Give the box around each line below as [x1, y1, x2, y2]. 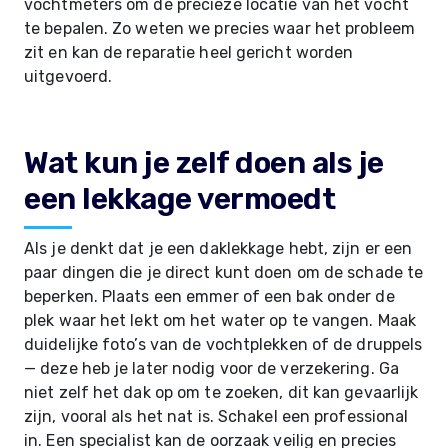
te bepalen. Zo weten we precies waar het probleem [24, 19, 415, 38]
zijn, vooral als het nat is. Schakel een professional [24, 407, 409, 426]
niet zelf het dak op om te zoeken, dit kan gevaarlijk [24, 383, 419, 402]
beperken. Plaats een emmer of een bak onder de [24, 287, 395, 306]
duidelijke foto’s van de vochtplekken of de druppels [24, 335, 423, 354]
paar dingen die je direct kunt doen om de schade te [24, 263, 424, 282]
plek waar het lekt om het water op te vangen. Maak [24, 311, 417, 330]
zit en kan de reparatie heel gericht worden [24, 43, 354, 62]
